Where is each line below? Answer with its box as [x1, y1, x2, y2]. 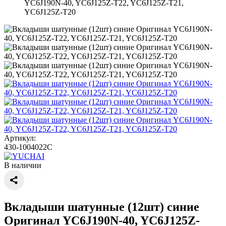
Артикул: [4, 134, 36, 142]
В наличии [4, 161, 41, 169]
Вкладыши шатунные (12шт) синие [4, 200, 199, 213]
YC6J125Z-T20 [24, 8, 76, 16]
